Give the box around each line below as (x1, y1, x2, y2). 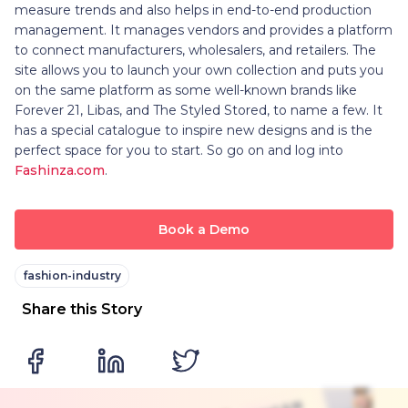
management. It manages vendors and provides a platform (15, 21, 393, 38)
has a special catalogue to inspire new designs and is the (15, 121, 372, 138)
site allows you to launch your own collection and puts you (15, 61, 383, 78)
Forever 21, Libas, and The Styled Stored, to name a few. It (15, 101, 382, 118)
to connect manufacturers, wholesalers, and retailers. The (15, 41, 376, 58)
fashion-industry (23, 268, 121, 282)
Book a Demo (158, 220, 250, 238)
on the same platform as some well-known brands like (15, 81, 357, 98)
